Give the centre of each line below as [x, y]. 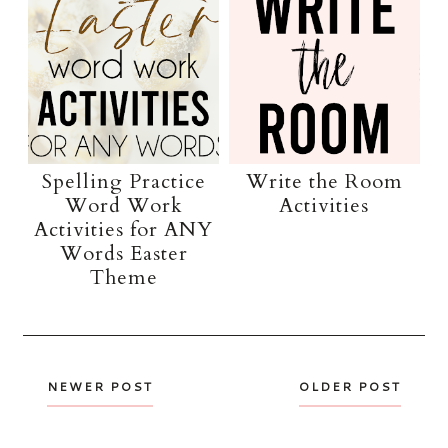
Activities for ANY [124, 229]
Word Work [123, 205]
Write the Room [324, 181]
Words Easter [123, 253]
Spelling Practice [123, 181]
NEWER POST [100, 386]
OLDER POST [349, 386]
